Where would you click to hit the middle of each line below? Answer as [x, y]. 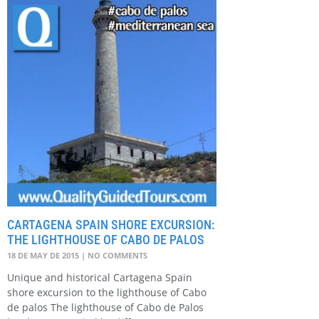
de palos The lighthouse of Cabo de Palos [105, 308]
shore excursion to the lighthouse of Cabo [107, 293]
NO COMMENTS [116, 256]
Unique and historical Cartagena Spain [100, 278]
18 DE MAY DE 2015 [44, 256]
